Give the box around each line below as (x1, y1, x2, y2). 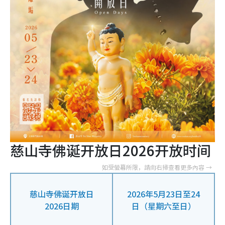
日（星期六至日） (131, 200, 196, 212)
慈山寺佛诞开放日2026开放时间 (10, 140, 211, 161)
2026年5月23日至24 (127, 188, 200, 200)
